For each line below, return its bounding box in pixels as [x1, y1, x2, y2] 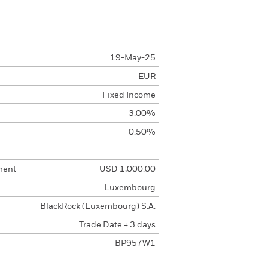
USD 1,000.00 [99, 165, 156, 173]
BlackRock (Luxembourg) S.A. [39, 202, 156, 211]
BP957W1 [114, 239, 156, 248]
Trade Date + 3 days [78, 221, 156, 229]
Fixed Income [102, 91, 156, 99]
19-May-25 [109, 54, 156, 62]
